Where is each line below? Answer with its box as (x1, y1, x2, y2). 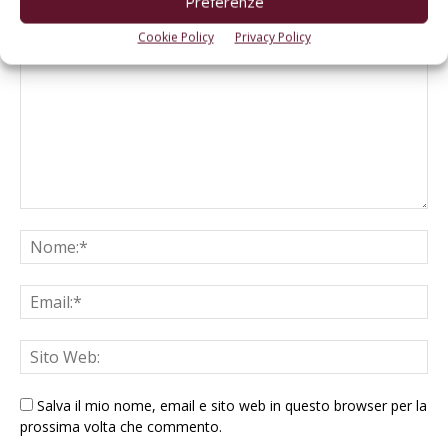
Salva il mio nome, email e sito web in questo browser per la (37, 395, 427, 415)
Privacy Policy (234, 28, 311, 46)
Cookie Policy (137, 28, 214, 46)
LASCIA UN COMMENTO (20, 6, 192, 29)
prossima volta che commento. (20, 416, 222, 436)
